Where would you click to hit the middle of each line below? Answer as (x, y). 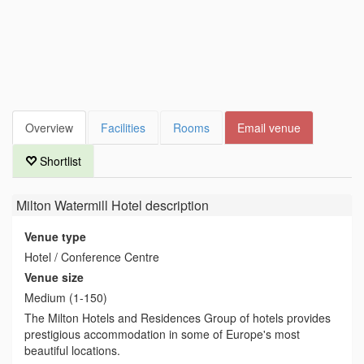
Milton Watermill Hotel (79, 205)
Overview (49, 128)
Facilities (123, 128)
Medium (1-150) (66, 297)
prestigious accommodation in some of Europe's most (162, 334)
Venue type (55, 236)
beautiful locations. (72, 350)
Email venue (269, 128)
